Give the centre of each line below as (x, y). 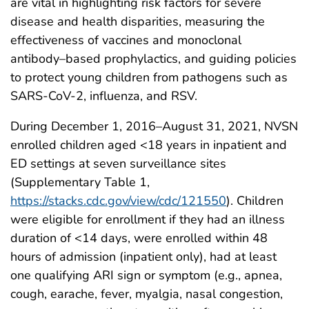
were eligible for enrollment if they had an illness (148, 219)
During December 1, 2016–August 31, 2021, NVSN (154, 126)
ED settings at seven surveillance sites (118, 163)
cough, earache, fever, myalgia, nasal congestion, (147, 293)
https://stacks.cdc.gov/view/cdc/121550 (118, 200)
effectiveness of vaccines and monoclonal (126, 40)
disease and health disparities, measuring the (138, 21)
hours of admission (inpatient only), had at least (143, 256)
